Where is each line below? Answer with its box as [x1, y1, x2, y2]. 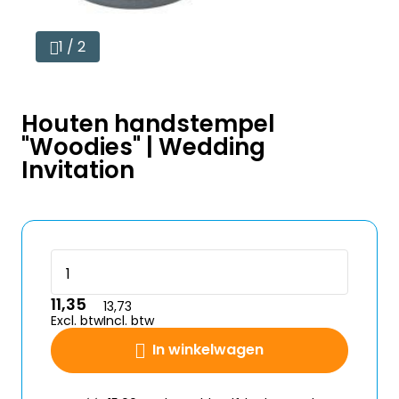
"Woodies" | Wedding [21, 131, 265, 163]
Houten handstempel [21, 108, 275, 140]
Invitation [21, 154, 134, 186]
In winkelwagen [152, 339, 264, 360]
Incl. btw [103, 312, 154, 330]
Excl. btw [51, 312, 103, 330]
